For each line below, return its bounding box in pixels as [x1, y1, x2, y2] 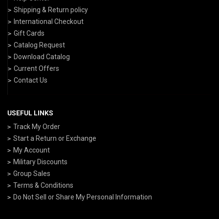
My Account [13, 146, 50, 154]
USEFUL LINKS [7, 109, 53, 117]
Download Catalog [14, 52, 70, 61]
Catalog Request [14, 41, 65, 49]
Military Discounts [13, 157, 67, 166]
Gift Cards [14, 29, 44, 37]
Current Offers [14, 64, 59, 72]
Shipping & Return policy [14, 5, 88, 14]
